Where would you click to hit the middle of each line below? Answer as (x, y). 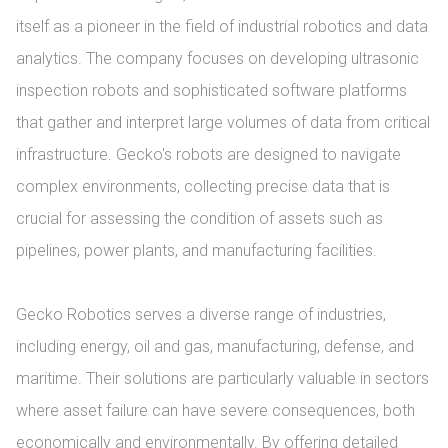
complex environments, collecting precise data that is (203, 186)
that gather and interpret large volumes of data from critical (223, 122)
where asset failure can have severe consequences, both (215, 410)
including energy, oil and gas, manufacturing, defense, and (215, 346)
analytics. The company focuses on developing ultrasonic (217, 58)
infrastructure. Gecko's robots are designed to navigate (208, 154)
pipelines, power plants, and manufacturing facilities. (196, 250)
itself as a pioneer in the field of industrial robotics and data (222, 26)
